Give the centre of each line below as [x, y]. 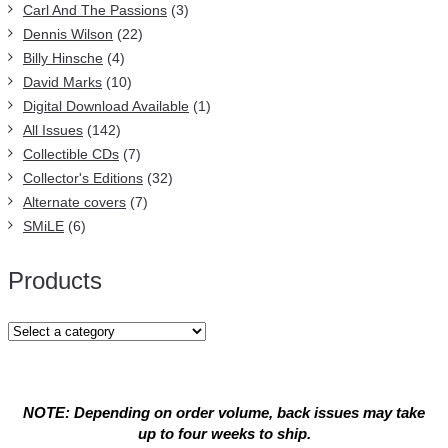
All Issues [53, 130]
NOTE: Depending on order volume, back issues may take [224, 412]
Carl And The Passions [95, 10]
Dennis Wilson [68, 34]
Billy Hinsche [63, 58]
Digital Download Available [106, 106]
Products [55, 280]
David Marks [62, 82]
